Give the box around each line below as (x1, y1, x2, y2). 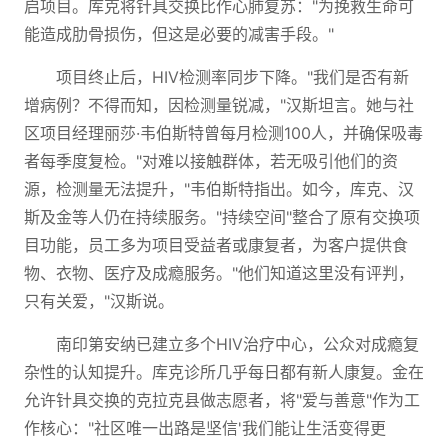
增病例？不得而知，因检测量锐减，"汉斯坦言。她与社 (24, 95, 414, 115)
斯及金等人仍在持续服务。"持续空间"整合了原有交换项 (24, 207, 420, 227)
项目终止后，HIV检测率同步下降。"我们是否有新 (56, 67, 409, 87)
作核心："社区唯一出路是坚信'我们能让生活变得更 (24, 418, 386, 438)
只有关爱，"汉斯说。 (24, 291, 174, 311)
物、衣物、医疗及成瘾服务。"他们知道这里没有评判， (24, 263, 414, 283)
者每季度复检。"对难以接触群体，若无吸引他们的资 (24, 151, 398, 171)
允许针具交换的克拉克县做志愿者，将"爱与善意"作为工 (24, 390, 420, 410)
